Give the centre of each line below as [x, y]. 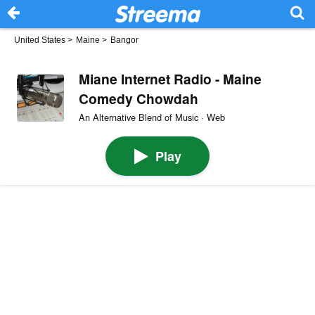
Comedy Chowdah [138, 98]
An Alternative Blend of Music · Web [152, 117]
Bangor [124, 40]
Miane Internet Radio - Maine [170, 78]
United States [40, 40]
